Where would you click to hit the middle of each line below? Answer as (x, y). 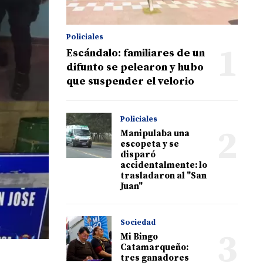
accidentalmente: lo (164, 165)
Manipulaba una (155, 133)
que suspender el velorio (130, 81)
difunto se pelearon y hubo (135, 67)
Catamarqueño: (155, 247)
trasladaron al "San (164, 176)
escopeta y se (150, 144)
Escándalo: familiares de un (136, 53)
